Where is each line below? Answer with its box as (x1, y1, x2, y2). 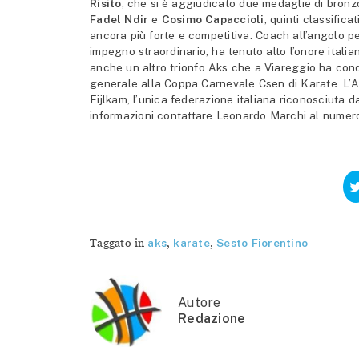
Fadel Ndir (90, 12, 149, 26)
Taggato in (90, 236, 148, 249)
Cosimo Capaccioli (161, 12, 264, 26)
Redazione (178, 310, 246, 326)
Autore (178, 294, 221, 310)
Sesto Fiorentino (216, 236, 309, 249)
